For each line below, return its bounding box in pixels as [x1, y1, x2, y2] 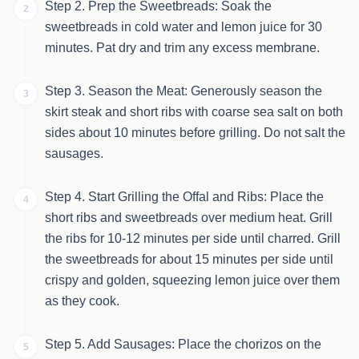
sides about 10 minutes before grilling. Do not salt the [45, 126, 345, 139]
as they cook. [45, 294, 119, 308]
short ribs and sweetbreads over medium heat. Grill [45, 211, 333, 224]
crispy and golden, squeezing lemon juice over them [45, 273, 340, 287]
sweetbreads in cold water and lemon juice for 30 [45, 20, 322, 34]
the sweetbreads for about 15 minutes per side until [45, 252, 333, 266]
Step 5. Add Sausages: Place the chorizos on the [45, 337, 321, 351]
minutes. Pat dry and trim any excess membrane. [45, 41, 320, 54]
